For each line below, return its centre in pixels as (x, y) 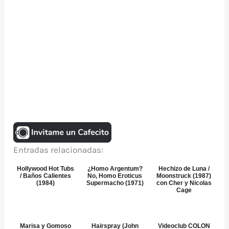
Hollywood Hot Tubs (46, 169)
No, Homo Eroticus (115, 176)
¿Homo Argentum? (115, 169)
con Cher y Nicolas (184, 183)
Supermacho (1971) (115, 183)
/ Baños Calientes (46, 176)
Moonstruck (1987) (184, 176)
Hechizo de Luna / (184, 169)
